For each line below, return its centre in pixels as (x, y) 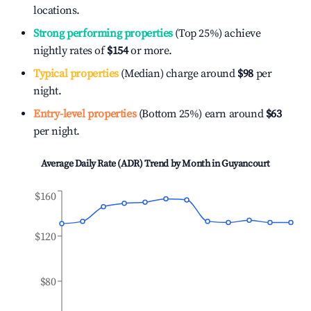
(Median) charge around (177, 74)
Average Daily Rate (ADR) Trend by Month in (131, 164)
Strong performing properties (103, 33)
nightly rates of (70, 51)
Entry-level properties (85, 114)
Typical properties (76, 74)
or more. (150, 51)
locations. (57, 10)
